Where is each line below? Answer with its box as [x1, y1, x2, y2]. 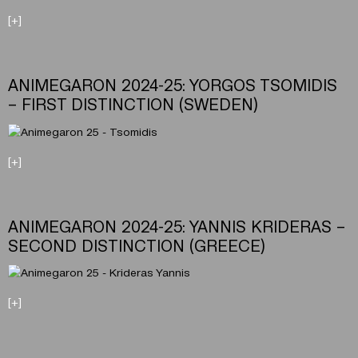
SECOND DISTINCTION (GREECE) [8, 234, 265, 255]
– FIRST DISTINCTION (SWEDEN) [8, 93, 258, 114]
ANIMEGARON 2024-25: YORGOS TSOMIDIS [8, 74, 337, 95]
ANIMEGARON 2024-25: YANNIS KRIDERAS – [8, 215, 345, 236]
